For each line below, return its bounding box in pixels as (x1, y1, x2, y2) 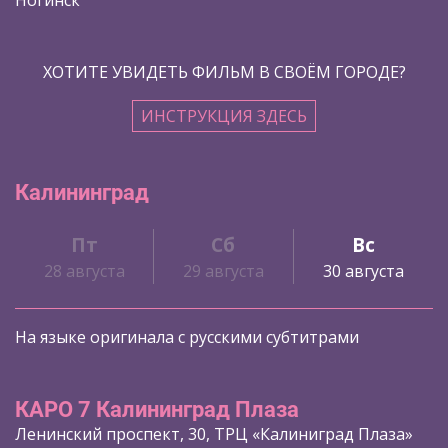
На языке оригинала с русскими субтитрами (15, 326, 359, 349)
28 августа (43, 259, 125, 282)
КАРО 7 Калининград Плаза (15, 397, 299, 423)
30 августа (322, 259, 404, 282)
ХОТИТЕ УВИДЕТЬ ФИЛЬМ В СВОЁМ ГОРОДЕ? (42, 60, 406, 83)
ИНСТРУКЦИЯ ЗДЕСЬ (141, 104, 307, 127)
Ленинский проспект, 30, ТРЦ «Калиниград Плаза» (15, 423, 413, 446)
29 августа (182, 259, 264, 282)
